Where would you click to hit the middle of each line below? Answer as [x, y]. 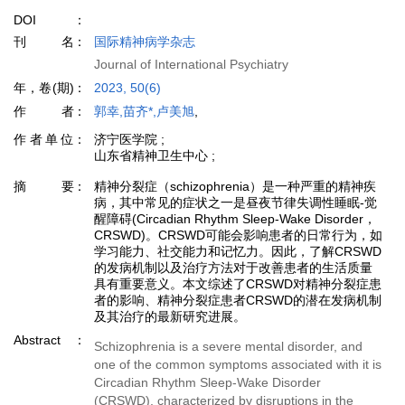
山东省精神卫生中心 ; [155, 155]
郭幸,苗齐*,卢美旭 [144, 111]
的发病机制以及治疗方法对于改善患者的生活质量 [233, 268]
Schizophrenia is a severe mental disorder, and [228, 346]
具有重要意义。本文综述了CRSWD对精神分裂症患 [238, 284]
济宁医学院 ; [129, 139]
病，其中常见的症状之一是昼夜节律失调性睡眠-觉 [235, 202]
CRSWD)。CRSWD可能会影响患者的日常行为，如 [238, 235]
